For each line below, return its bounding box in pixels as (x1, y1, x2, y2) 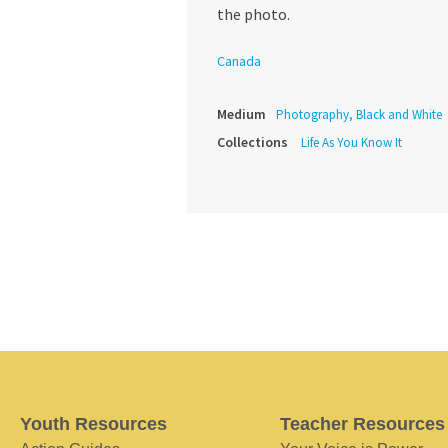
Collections (217, 133, 288, 152)
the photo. (217, 4, 290, 25)
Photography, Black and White (276, 106, 442, 124)
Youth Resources (20, 414, 167, 435)
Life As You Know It (301, 134, 402, 152)
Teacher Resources (279, 414, 445, 435)
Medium (217, 105, 266, 124)
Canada (217, 52, 261, 71)
